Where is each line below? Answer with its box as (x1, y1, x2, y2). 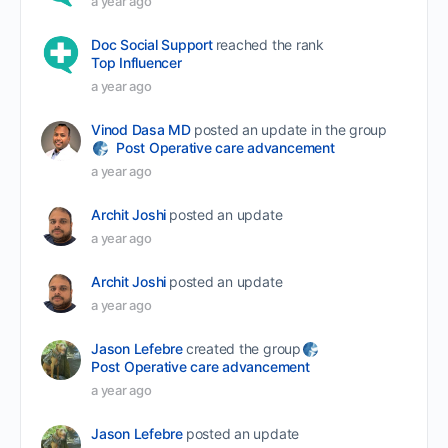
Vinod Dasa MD (91, 120, 191, 138)
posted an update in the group (193, 120, 387, 138)
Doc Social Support (91, 35, 213, 53)
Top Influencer (91, 53, 182, 71)
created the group (185, 339, 301, 357)
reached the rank (215, 35, 324, 53)
